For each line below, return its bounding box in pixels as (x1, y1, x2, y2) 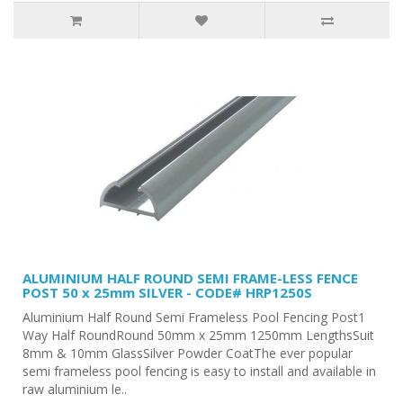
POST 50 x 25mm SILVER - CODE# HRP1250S (22, 282, 312, 301)
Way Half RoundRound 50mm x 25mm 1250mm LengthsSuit (22, 326, 374, 344)
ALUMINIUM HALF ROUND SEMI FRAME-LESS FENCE (22, 268, 358, 287)
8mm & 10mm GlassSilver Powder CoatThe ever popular (22, 344, 353, 362)
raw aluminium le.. (22, 380, 127, 398)
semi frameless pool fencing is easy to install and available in (22, 362, 376, 380)
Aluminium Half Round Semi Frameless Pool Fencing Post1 (22, 308, 365, 326)
